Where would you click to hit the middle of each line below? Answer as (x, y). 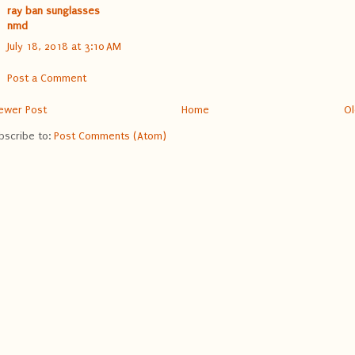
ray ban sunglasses (53, 10)
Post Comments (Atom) (110, 136)
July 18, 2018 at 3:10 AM (64, 46)
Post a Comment (47, 78)
